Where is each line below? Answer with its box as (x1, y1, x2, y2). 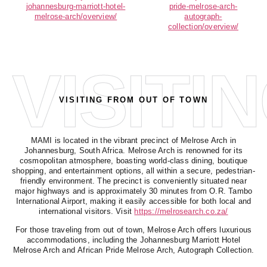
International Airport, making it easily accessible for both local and (15, 196, 252, 206)
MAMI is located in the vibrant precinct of (30, 135, 181, 145)
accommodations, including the (26, 235, 140, 245)
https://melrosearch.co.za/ (134, 206, 228, 216)
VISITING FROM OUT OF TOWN (58, 95, 208, 104)
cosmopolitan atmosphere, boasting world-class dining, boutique (19, 156, 248, 165)
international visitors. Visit (39, 206, 135, 216)
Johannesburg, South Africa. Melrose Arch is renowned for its (24, 145, 243, 155)
